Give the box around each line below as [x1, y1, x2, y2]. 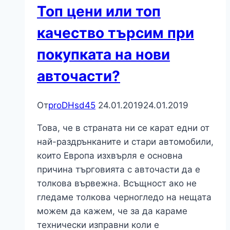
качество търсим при [37, 24, 194, 42]
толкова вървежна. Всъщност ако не [37, 178, 197, 189]
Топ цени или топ [37, 3, 161, 20]
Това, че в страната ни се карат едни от [37, 123, 209, 133]
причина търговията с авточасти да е [37, 164, 200, 175]
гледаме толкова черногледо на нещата [37, 192, 212, 203]
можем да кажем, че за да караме [37, 206, 187, 217]
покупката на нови [37, 46, 170, 63]
